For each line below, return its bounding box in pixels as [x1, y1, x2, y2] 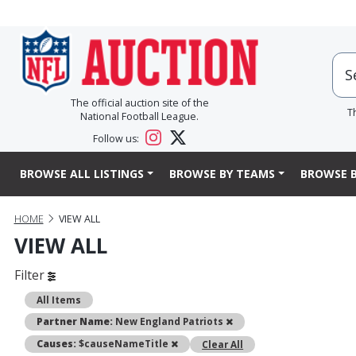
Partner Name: [37, 315, 114, 328]
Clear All [202, 337, 244, 350]
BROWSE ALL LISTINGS [20, 166, 144, 182]
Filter [14, 266, 48, 284]
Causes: [37, 337, 77, 350]
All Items [37, 293, 82, 307]
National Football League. [80, 110, 199, 124]
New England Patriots [113, 315, 226, 328]
